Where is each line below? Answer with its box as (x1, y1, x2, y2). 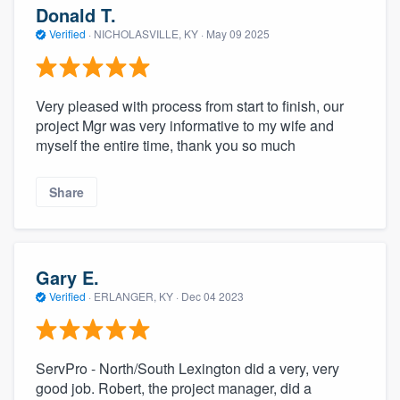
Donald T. (36, 2, 116, 29)
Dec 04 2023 (181, 288, 244, 304)
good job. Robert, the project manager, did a (36, 377, 312, 398)
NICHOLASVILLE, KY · (91, 26, 206, 42)
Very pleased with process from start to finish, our (36, 95, 344, 116)
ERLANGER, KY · (91, 288, 181, 304)
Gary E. (36, 264, 99, 291)
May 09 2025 (206, 26, 270, 42)
